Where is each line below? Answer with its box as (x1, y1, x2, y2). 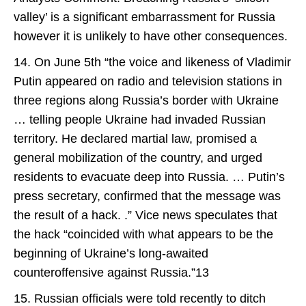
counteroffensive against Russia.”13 (14, 266, 209, 279)
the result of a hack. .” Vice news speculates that (14, 208, 277, 222)
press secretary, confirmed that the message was (14, 189, 281, 203)
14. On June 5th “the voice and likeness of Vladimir (14, 55, 291, 69)
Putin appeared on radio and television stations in (14, 74, 282, 88)
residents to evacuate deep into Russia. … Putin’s (14, 170, 285, 184)
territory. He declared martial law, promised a (14, 132, 257, 145)
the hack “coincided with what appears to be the (14, 227, 273, 241)
